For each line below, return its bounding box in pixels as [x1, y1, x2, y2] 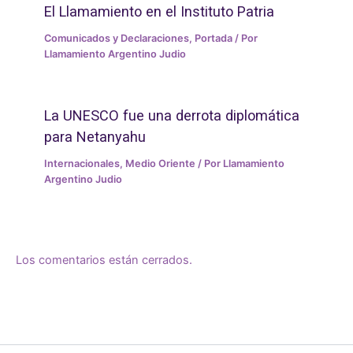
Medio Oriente [125, 157, 196, 169]
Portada [195, 32, 233, 44]
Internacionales [44, 157, 121, 169]
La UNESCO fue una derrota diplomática [44, 106, 300, 124]
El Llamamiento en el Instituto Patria [44, 2, 275, 20]
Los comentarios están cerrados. [16, 253, 192, 268]
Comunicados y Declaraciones [44, 32, 190, 44]
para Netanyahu [44, 128, 147, 145]
